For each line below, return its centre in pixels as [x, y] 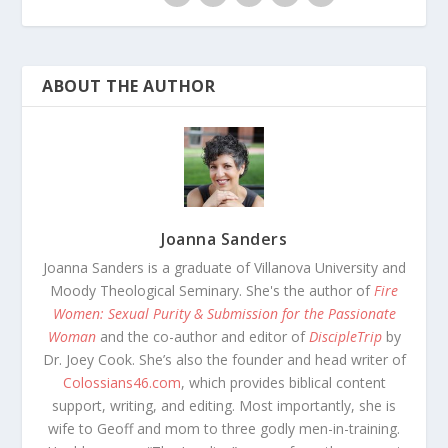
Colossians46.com [121, 383]
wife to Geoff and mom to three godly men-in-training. [224, 429]
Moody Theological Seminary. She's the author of [212, 291]
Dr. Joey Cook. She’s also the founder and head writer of [224, 360]
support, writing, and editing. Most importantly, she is [224, 406]
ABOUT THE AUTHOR [129, 86]
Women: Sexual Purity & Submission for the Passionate [224, 314]
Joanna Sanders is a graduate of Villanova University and [224, 268]
